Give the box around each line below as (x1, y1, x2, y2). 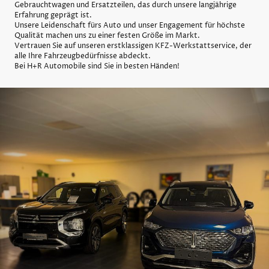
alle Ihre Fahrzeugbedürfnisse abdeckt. (14, 51, 151, 62)
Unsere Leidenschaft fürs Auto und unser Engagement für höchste (14, 20, 245, 31)
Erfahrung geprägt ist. (14, 10, 92, 21)
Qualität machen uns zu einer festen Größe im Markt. (14, 31, 200, 41)
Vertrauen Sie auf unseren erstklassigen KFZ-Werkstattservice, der (14, 41, 252, 52)
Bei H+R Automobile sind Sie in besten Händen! (14, 61, 180, 72)
